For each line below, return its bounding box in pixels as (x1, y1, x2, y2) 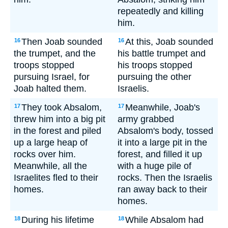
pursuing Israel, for (14, 72, 90, 82)
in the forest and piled (14, 126, 101, 136)
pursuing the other (118, 72, 191, 82)
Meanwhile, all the (14, 161, 87, 171)
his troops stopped (118, 60, 192, 70)
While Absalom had (125, 215, 204, 225)
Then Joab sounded (21, 37, 102, 47)
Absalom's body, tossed (118, 126, 213, 136)
